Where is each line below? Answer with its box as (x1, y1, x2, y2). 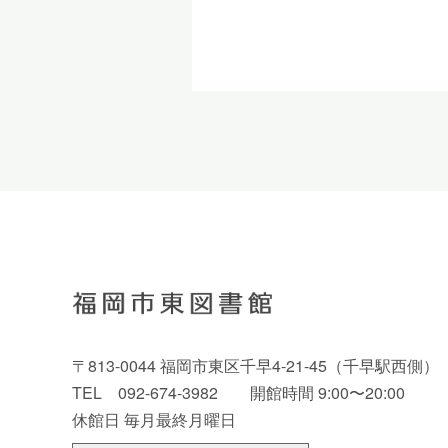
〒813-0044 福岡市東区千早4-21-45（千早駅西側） (72, 354, 439, 378)
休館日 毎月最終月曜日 (72, 408, 236, 432)
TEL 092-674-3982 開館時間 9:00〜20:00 (72, 381, 421, 405)
